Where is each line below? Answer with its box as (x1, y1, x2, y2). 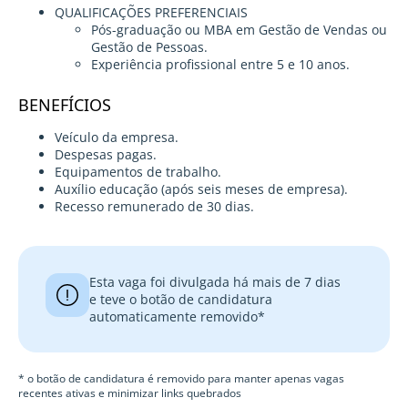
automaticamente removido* (89, 308, 265, 326)
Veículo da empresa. (55, 128, 178, 147)
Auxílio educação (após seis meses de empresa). (55, 180, 348, 199)
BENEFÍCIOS (18, 94, 111, 117)
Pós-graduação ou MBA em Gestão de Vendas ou (91, 21, 387, 39)
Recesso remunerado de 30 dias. (55, 198, 254, 216)
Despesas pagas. (55, 146, 157, 164)
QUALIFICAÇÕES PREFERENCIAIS (55, 4, 248, 22)
